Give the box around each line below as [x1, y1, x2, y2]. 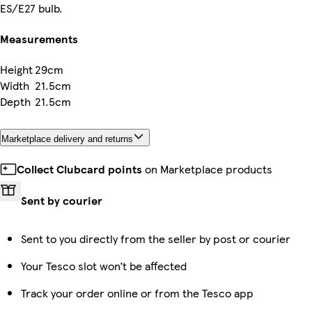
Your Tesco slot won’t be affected [21, 257, 187, 274]
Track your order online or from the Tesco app [21, 284, 253, 301]
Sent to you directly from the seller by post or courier [21, 230, 290, 247]
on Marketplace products [142, 160, 272, 177]
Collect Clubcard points [17, 160, 142, 177]
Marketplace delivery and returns [1, 133, 133, 144]
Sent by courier [21, 192, 102, 208]
